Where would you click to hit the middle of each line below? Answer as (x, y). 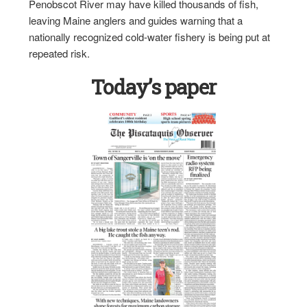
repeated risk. (60, 53)
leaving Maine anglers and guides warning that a (136, 20)
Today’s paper (153, 87)
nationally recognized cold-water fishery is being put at (150, 37)
